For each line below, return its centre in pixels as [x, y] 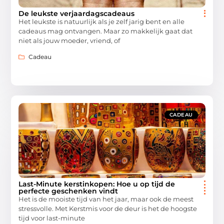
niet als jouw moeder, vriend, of [69, 40]
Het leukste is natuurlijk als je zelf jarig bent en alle [102, 21]
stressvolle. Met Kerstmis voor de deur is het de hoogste [108, 209]
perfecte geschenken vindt [68, 191]
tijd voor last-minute [52, 218]
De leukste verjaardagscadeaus [77, 13]
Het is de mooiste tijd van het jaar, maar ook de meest [106, 199]
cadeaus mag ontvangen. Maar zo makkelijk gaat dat [106, 31]
